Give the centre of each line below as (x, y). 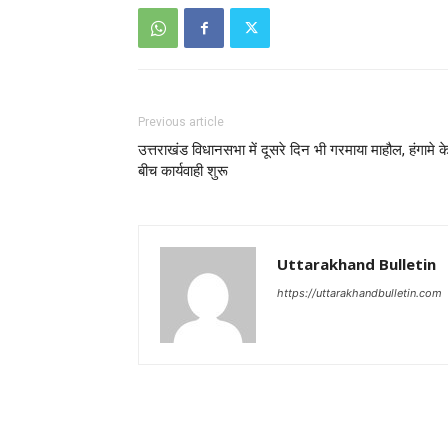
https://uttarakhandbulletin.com (359, 293)
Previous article (181, 122)
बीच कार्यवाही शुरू (183, 171)
